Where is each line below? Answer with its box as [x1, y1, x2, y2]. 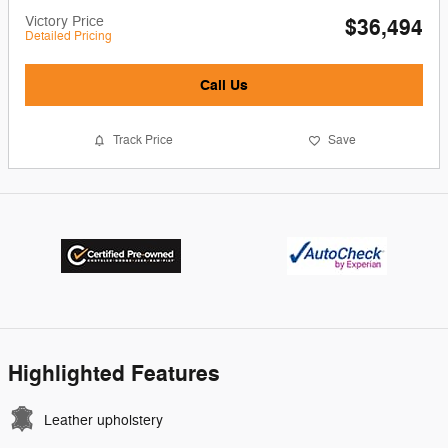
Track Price [112, 132, 173, 149]
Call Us [200, 75, 248, 95]
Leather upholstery [44, 411, 163, 429]
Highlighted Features [8, 359, 220, 388]
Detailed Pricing [25, 28, 112, 44]
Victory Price [25, 13, 104, 30]
